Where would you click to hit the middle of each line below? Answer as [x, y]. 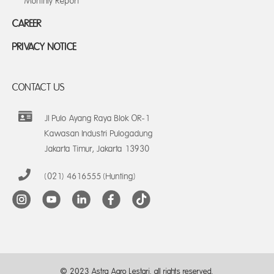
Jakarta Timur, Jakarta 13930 [97, 149]
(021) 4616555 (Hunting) [90, 176]
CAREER [27, 24]
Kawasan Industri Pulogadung [99, 134]
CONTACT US [39, 87]
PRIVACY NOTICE [44, 47]
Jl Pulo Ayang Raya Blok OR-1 [97, 118]
